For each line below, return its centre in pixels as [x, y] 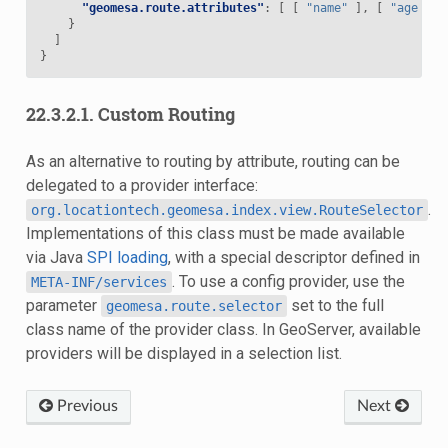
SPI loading [127, 257]
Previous [85, 405]
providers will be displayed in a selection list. [183, 353]
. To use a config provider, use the [288, 281]
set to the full [335, 305]
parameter [63, 305]
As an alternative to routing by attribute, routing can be [212, 161]
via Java [56, 257]
